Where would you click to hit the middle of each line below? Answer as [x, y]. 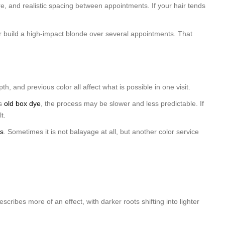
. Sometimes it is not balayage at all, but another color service [101, 132]
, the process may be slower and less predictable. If [122, 103]
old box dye [22, 103]
